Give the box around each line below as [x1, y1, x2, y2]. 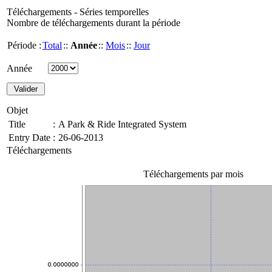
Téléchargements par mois [143, 169, 243, 179]
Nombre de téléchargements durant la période [7, 18, 180, 28]
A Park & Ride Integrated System [58, 119, 186, 129]
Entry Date [8, 132, 50, 143]
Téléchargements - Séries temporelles [7, 7, 149, 17]
